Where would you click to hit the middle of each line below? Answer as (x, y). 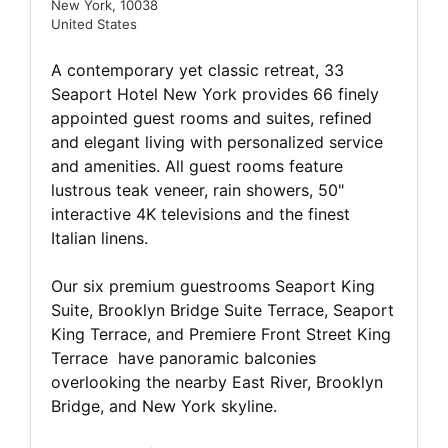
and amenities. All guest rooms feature (197, 166)
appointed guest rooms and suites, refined (211, 118)
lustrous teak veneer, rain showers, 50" (197, 190)
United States (94, 24)
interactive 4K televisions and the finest (200, 214)
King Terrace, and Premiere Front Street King (221, 334)
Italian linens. (99, 238)
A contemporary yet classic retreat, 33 (197, 70)
